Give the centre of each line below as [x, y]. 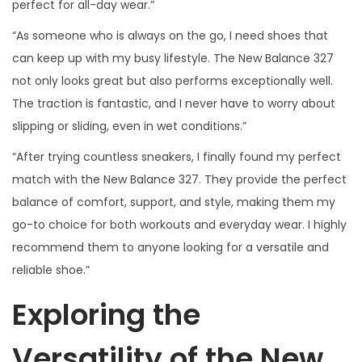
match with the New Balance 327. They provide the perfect [179, 179]
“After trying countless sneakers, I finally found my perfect [177, 156]
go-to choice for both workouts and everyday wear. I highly [179, 224]
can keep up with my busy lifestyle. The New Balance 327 [173, 58]
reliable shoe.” [51, 269]
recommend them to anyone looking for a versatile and [170, 247]
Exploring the [106, 314]
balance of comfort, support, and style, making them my [174, 202]
